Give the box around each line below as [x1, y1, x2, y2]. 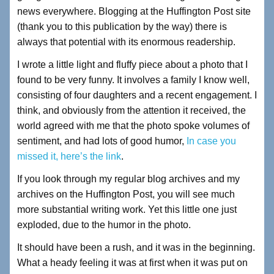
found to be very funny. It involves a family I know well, [17, 75, 250, 86]
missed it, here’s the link [17, 151, 121, 162]
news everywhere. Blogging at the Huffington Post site [17, 6, 251, 17]
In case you [187, 136, 236, 147]
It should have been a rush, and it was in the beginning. [17, 242, 255, 253]
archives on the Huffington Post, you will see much [17, 189, 235, 200]
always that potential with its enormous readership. [17, 37, 235, 48]
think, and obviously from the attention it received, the [17, 105, 246, 116]
